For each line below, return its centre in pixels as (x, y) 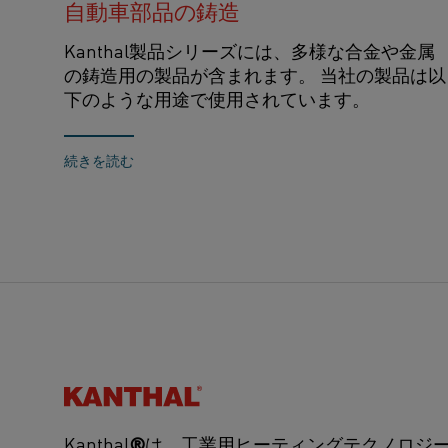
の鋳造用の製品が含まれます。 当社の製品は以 (255, 74)
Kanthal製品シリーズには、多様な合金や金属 (249, 50)
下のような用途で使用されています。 (217, 98)
